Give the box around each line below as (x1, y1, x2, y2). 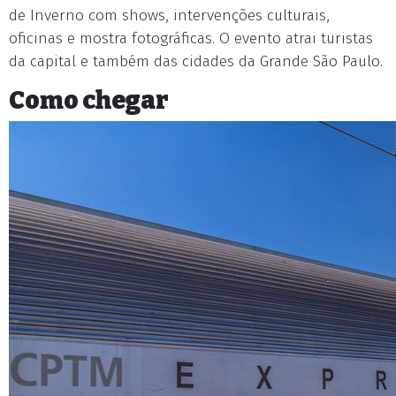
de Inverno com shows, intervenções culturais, (9, 6, 330, 25)
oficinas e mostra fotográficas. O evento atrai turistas (9, 29, 373, 48)
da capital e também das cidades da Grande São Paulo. (9, 52, 383, 71)
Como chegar (9, 86, 169, 115)
